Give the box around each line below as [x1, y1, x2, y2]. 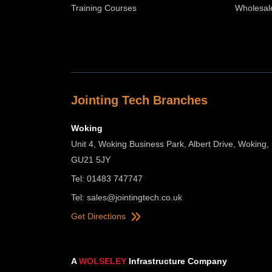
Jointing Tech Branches [71, 93, 208, 107]
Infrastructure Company [126, 256, 227, 266]
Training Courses [71, 2, 137, 13]
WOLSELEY [79, 256, 126, 266]
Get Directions [71, 211, 128, 221]
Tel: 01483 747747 [71, 173, 143, 183]
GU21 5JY [71, 154, 110, 165]
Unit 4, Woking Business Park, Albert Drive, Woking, [71, 138, 269, 149]
